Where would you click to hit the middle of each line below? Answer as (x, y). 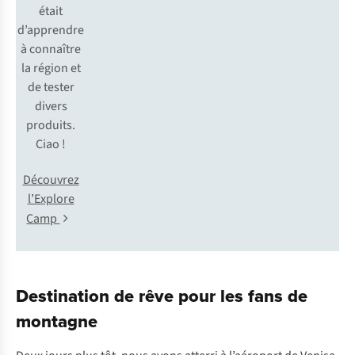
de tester (51, 87)
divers (51, 106)
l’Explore (51, 199)
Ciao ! (51, 144)
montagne (57, 321)
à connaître (51, 49)
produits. (51, 125)
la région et (51, 68)
